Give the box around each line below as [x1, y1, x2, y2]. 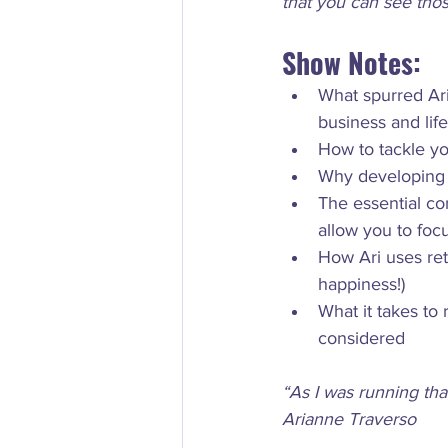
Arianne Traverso [282, 409, 416, 429]
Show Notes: [282, 42, 421, 83]
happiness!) [318, 274, 405, 294]
